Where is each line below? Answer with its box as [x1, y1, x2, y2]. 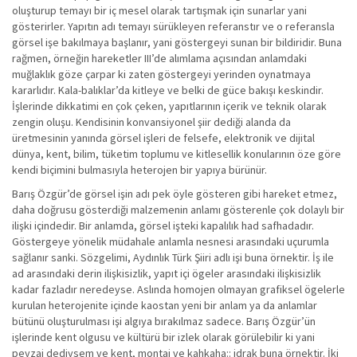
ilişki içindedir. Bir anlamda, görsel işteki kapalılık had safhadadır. [12, 218, 314, 233]
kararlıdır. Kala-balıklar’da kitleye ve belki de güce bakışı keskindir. [12, 83, 324, 97]
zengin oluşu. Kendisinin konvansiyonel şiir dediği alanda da [12, 115, 291, 129]
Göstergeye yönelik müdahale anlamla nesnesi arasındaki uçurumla [12, 234, 329, 249]
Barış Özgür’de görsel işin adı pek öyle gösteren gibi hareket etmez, [12, 186, 337, 201]
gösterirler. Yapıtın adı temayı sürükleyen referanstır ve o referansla [12, 19, 335, 33]
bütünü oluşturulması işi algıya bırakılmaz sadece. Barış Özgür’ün [12, 314, 316, 328]
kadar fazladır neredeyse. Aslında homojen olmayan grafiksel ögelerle [12, 282, 345, 296]
